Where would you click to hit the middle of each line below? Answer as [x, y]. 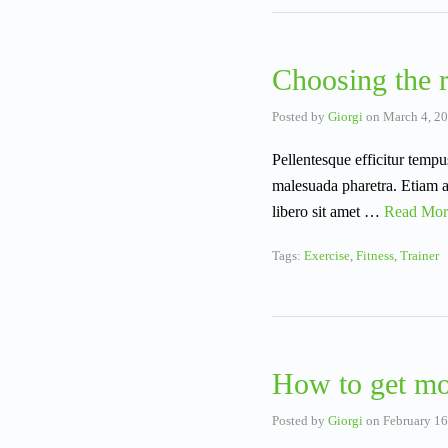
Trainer [419, 256]
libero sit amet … [328, 212]
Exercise [327, 256]
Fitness [375, 256]
